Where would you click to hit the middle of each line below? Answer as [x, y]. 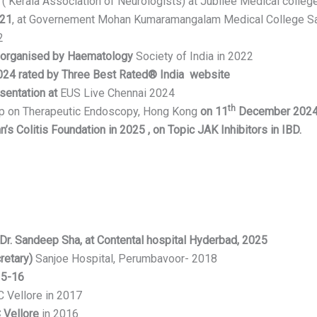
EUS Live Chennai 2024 [117, 93]
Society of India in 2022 [193, 57]
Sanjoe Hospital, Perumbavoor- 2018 [125, 258]
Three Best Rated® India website [145, 75]
